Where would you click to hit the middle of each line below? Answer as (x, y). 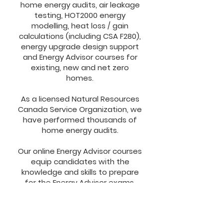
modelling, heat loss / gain (80, 26)
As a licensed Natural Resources (80, 99)
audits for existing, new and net (80, 214)
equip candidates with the (80, 162)
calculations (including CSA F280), (80, 36)
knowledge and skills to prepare (80, 172)
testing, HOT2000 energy (80, 15)
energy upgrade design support (80, 47)
